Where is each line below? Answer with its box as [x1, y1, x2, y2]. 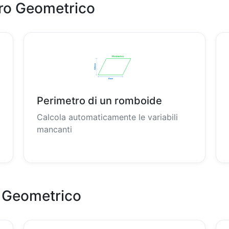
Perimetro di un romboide [36, 95, 162, 107]
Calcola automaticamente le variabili [36, 112, 178, 122]
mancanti [36, 124, 72, 134]
